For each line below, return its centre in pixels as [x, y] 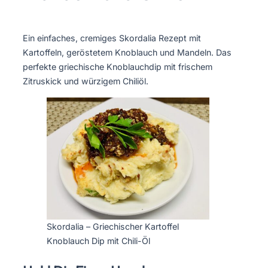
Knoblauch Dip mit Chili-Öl [98, 240]
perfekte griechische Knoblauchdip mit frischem [118, 67]
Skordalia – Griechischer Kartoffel [113, 226]
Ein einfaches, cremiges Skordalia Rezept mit [112, 38]
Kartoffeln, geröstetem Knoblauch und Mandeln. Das [127, 53]
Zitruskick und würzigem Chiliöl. [86, 81]
